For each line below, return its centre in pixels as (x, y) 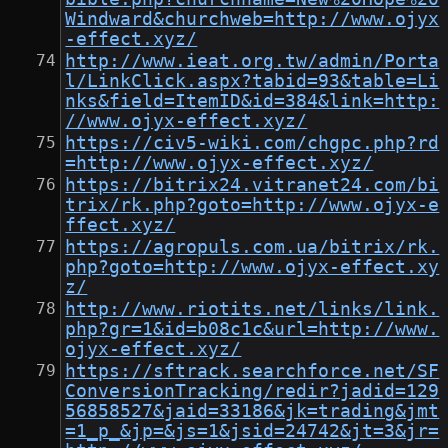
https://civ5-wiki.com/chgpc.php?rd (252, 143)
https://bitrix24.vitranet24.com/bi (252, 185)
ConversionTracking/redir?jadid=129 (252, 391)
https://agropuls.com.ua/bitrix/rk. (252, 247)
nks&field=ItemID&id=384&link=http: (252, 101)
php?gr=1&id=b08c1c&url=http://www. (252, 329)
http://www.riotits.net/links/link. (252, 309)
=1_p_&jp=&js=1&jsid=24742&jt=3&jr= (252, 431)
